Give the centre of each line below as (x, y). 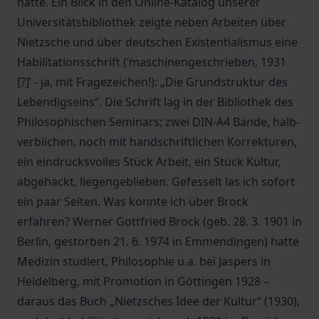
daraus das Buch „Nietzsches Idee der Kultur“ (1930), (158, 301)
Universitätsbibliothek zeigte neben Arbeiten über (152, 22)
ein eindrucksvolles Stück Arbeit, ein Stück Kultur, (149, 162)
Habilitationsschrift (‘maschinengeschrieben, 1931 (152, 62)
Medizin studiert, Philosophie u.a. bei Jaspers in (144, 261)
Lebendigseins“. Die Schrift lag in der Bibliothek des (155, 102)
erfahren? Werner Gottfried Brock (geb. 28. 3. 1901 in (159, 221)
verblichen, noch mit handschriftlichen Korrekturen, (157, 142)
